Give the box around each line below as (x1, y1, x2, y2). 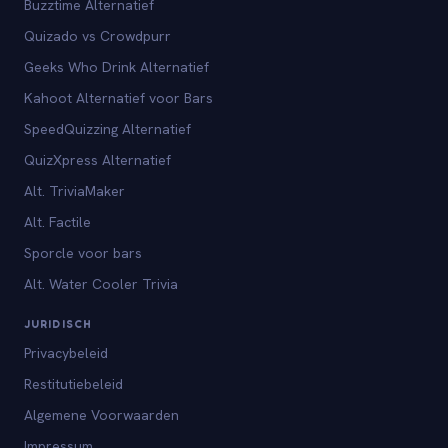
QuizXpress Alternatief (24, 150, 171, 169)
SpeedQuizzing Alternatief (24, 119, 191, 138)
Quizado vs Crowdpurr (24, 26, 171, 45)
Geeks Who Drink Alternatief (24, 57, 209, 76)
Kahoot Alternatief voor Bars (24, 88, 213, 107)
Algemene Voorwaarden (24, 405, 179, 424)
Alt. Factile (24, 212, 91, 231)
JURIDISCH (24, 316, 92, 331)
